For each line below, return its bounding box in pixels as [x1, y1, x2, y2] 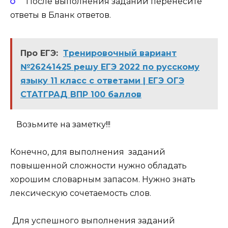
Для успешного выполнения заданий [10, 216, 175, 226]
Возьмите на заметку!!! [16, 119, 110, 129]
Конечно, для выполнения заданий [10, 147, 165, 157]
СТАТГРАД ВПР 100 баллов [20, 89, 141, 99]
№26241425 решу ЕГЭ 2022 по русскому [20, 62, 199, 72]
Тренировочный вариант [63, 48, 177, 58]
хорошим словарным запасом [10, 174, 138, 184]
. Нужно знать [138, 174, 195, 184]
